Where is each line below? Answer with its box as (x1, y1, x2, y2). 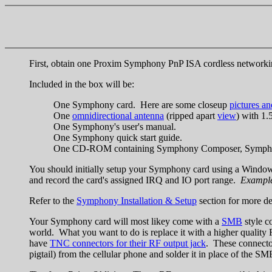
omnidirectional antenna (72, 110, 164, 121)
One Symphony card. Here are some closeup (53, 99, 229, 110)
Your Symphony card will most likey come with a (29, 216, 222, 226)
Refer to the (29, 195, 76, 206)
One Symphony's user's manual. (53, 121, 176, 132)
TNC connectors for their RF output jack (50, 237, 206, 248)
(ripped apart (164, 110, 217, 121)
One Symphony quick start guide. (53, 132, 182, 143)
